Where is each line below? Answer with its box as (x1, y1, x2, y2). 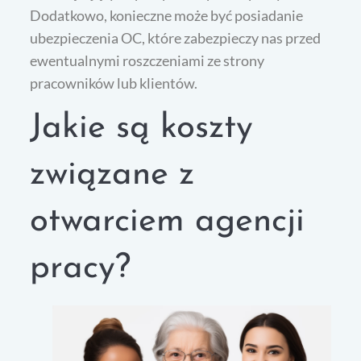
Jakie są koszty (30, 110, 254, 146)
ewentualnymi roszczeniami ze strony (30, 51, 265, 69)
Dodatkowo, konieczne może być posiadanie (30, 6, 304, 24)
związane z (30, 157, 195, 193)
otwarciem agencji (30, 204, 305, 239)
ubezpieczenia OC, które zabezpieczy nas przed (30, 28, 322, 47)
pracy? (30, 251, 131, 286)
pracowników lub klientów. (30, 73, 198, 92)
